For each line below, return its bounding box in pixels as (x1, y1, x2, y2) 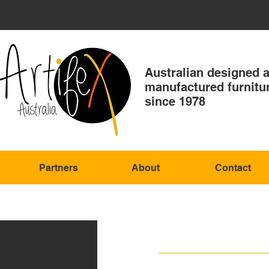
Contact (214, 162, 251, 174)
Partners (39, 162, 78, 174)
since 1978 (145, 94, 205, 109)
